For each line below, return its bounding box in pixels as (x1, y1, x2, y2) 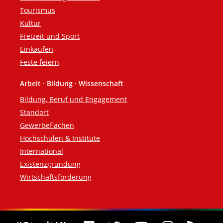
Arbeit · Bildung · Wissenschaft (20, 79, 123, 89)
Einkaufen (20, 44, 53, 54)
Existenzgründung (20, 159, 81, 169)
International (20, 146, 63, 156)
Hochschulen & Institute (20, 133, 100, 143)
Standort (20, 108, 49, 117)
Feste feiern (20, 57, 59, 67)
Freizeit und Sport (20, 31, 80, 41)
